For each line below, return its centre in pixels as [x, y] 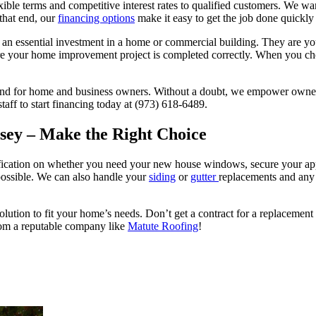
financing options [96, 18]
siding [162, 177]
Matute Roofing [163, 226]
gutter [205, 177]
